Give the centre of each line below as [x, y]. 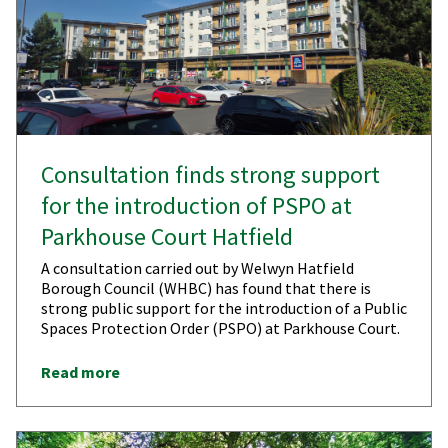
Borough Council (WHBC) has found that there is [206, 287]
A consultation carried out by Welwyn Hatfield [197, 267]
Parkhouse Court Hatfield [167, 236]
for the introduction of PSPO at [196, 205]
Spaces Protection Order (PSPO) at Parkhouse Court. [220, 327]
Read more [80, 371]
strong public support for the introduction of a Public [224, 307]
